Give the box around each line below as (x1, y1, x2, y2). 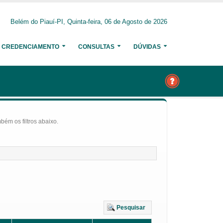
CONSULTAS (78, 43, 114, 50)
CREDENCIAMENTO (1, 43, 59, 50)
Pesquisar (116, 204, 145, 211)
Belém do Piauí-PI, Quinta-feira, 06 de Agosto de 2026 (10, 18, 167, 25)
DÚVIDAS (133, 43, 161, 50)
